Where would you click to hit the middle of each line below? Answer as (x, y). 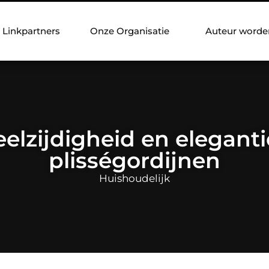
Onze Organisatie (130, 31)
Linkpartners (31, 31)
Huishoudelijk (134, 178)
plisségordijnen (134, 160)
